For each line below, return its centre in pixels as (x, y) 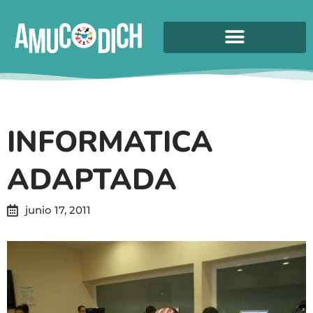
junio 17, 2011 (58, 210)
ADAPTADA (92, 180)
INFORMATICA (110, 142)
